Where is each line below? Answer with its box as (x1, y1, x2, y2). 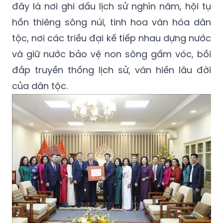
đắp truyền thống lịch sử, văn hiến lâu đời (12, 64, 211, 77)
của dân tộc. (12, 80, 68, 93)
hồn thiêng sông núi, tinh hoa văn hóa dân (12, 16, 211, 29)
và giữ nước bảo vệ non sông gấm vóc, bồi (12, 48, 211, 61)
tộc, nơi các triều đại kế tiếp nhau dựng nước (12, 32, 211, 45)
